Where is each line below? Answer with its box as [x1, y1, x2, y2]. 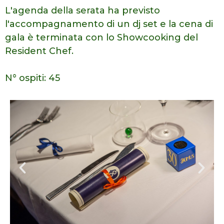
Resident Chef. [5, 45, 73, 56]
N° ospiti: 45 [5, 72, 60, 83]
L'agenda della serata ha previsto [5, 4, 160, 16]
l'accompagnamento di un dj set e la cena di [5, 18, 213, 29]
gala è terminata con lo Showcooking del [5, 31, 198, 43]
